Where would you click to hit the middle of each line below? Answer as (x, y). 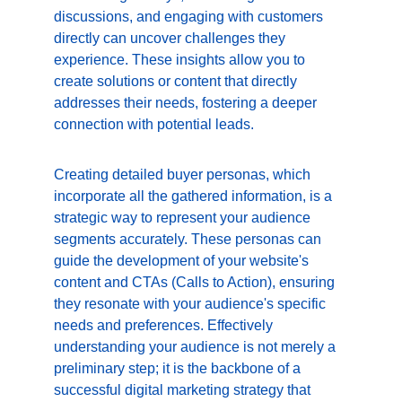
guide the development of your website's (183, 261)
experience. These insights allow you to (181, 60)
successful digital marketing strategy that (184, 390)
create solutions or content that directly (177, 81)
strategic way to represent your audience (184, 218)
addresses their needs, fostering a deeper (187, 103)
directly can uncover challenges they (171, 38)
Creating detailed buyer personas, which (184, 175)
